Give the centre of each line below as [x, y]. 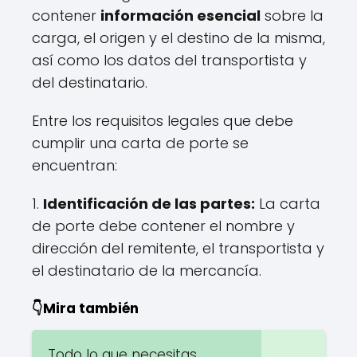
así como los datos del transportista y [169, 60]
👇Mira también [85, 308]
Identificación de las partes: [149, 204]
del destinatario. [90, 82]
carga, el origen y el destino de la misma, [178, 38]
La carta [288, 204]
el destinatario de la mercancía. [147, 271]
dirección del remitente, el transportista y [178, 248]
